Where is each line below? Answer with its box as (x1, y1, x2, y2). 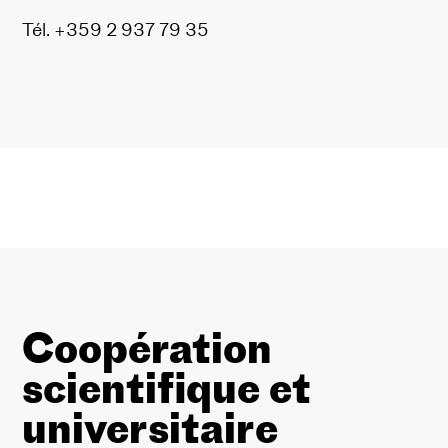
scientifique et (22, 362, 312, 413)
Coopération (22, 322, 273, 373)
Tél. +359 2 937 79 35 (22, 17, 210, 41)
